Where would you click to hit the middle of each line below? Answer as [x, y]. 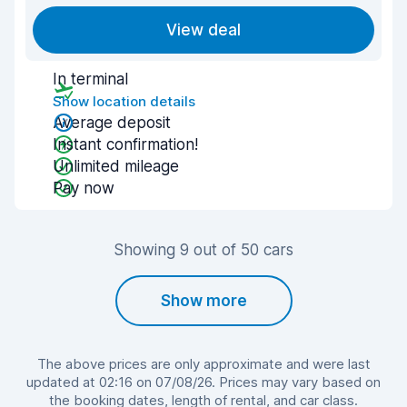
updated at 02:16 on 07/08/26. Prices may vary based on [203, 382]
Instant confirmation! [125, 144]
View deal [203, 30]
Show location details [124, 101]
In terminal [90, 79]
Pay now [84, 188]
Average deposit [112, 123]
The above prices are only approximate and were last [203, 364]
